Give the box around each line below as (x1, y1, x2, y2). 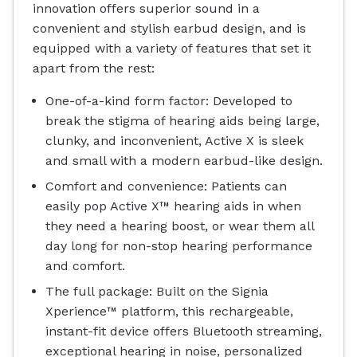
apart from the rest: (33, 60, 155, 76)
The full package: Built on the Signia (45, 284, 269, 299)
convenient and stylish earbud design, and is (33, 20, 306, 36)
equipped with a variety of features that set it (33, 40, 311, 56)
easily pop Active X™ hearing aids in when (45, 198, 301, 214)
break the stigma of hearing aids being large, (45, 112, 320, 128)
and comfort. (45, 257, 125, 273)
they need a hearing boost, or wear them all (45, 218, 314, 233)
